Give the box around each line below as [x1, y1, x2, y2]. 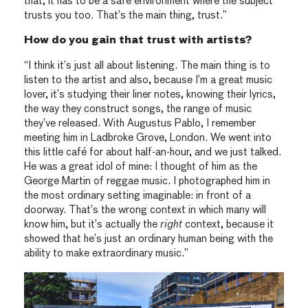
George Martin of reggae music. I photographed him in [24, 175, 270, 186]
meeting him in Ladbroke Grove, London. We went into [24, 132, 272, 143]
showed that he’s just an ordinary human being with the [24, 233, 273, 244]
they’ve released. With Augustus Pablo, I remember [24, 118, 256, 129]
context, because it [182, 219, 274, 230]
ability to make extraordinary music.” [24, 247, 188, 258]
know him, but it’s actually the [24, 219, 160, 230]
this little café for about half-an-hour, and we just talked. [24, 146, 281, 157]
